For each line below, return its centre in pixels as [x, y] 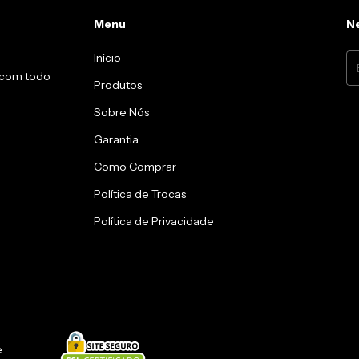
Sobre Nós [122, 112]
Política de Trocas [140, 194]
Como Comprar [135, 166]
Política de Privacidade [154, 221]
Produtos [118, 85]
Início [108, 57]
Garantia [117, 139]
